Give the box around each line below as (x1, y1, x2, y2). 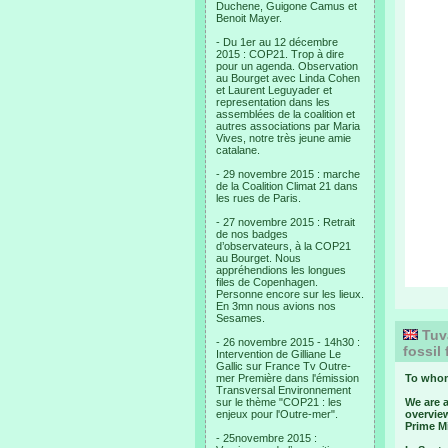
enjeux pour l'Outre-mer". (216, 408, 338, 420)
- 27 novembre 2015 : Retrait (216, 216, 355, 228)
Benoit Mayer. (216, 12, 282, 24)
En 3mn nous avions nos (216, 300, 336, 312)
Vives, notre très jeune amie (216, 132, 351, 144)
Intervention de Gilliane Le (216, 348, 341, 360)
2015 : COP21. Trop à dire (216, 48, 344, 60)
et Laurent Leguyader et (216, 84, 332, 96)
